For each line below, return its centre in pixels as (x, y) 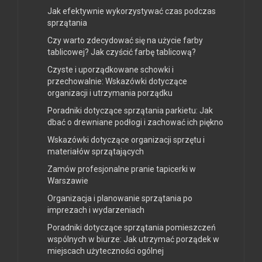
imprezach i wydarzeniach (96, 210)
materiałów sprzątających (96, 152)
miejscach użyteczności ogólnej (106, 251)
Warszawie (68, 181)
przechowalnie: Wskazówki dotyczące (117, 82)
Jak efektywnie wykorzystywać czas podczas (132, 11)
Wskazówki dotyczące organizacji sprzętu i (126, 140)
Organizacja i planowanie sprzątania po (120, 199)
